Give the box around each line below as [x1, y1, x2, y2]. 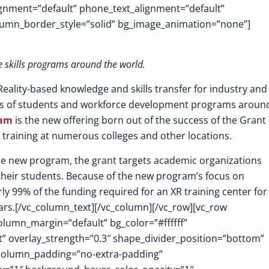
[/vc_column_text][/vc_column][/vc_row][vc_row [15, 201, 227, 214]
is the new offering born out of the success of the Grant [13, 113, 266, 127]
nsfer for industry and [168, 82, 267, 95]
